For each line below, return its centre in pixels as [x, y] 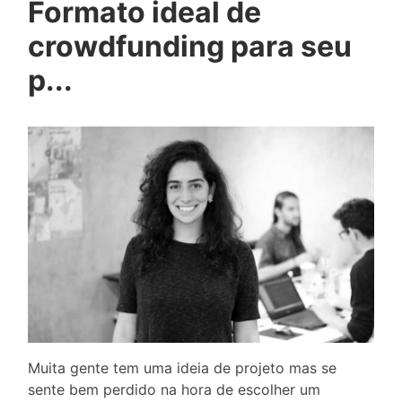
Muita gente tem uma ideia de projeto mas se [182, 368]
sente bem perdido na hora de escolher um [174, 390]
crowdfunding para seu [190, 46]
